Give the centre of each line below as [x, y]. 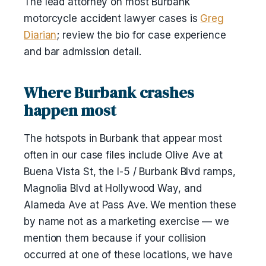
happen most [70, 110]
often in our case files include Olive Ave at [123, 155]
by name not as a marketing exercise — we [126, 221]
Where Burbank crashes [109, 93]
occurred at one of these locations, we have [128, 255]
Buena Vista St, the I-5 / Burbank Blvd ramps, [130, 172]
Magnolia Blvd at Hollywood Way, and [113, 188]
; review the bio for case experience [141, 35]
